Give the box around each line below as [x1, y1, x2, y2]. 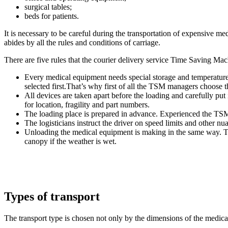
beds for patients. [24, 12, 79, 21]
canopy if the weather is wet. [24, 137, 117, 146]
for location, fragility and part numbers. [24, 100, 150, 109]
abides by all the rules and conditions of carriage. [4, 38, 160, 47]
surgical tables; [24, 3, 72, 12]
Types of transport [4, 190, 100, 204]
